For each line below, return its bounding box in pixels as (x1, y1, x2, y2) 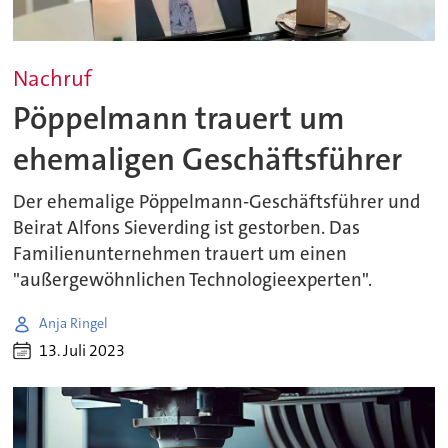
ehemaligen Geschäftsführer (13, 139, 403, 181)
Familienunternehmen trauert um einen (13, 241, 348, 266)
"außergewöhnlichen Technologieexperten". (13, 267, 373, 292)
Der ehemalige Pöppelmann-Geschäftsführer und (13, 189, 421, 214)
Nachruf (13, 63, 93, 93)
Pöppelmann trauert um (13, 98, 346, 140)
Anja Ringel (39, 314, 109, 333)
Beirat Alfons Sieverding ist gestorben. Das (13, 215, 361, 240)
